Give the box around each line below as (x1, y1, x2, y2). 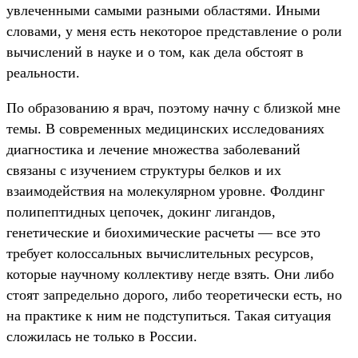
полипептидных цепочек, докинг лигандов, (6, 204, 276, 221)
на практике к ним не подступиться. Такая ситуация (6, 308, 331, 324)
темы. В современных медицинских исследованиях (6, 121, 324, 137)
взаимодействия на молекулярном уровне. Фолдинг (6, 183, 324, 200)
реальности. (6, 65, 80, 82)
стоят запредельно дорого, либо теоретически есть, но (6, 287, 342, 304)
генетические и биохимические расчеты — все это (6, 225, 320, 241)
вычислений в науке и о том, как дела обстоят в (6, 44, 304, 61)
